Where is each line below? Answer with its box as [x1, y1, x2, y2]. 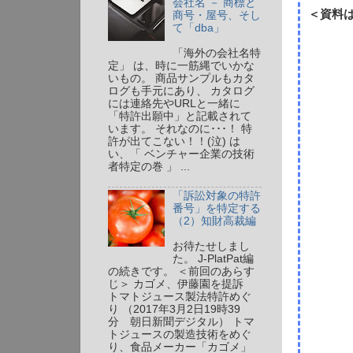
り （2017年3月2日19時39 [108, 303, 240, 316]
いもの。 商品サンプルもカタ [108, 72, 255, 84]
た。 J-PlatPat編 [173, 253, 255, 266]
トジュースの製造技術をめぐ [108, 329, 251, 341]
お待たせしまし [173, 240, 251, 253]
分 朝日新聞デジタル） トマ [108, 316, 255, 329]
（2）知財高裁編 [173, 215, 257, 228]
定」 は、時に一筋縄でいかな [108, 59, 255, 72]
